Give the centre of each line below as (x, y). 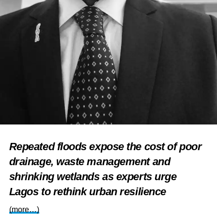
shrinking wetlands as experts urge (93, 177)
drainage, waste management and (90, 162)
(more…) (24, 210)
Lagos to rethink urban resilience (87, 192)
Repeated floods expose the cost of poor (105, 147)
